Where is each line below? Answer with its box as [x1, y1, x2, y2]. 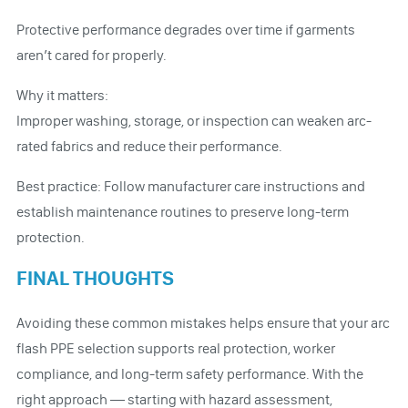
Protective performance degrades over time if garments [15, 20, 355, 38]
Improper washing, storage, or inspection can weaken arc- [15, 111, 372, 129]
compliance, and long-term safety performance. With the [15, 364, 363, 382]
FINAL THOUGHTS [15, 265, 174, 291]
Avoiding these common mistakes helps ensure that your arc [15, 313, 390, 331]
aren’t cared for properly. [15, 46, 167, 64]
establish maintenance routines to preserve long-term [15, 202, 349, 220]
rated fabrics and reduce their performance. [15, 137, 282, 155]
